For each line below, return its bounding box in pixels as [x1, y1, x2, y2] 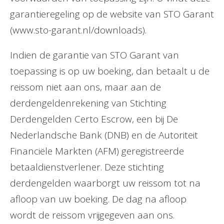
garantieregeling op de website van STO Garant [10, 7, 214, 20]
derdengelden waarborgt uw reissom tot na [10, 176, 200, 189]
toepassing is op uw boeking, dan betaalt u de [10, 64, 209, 77]
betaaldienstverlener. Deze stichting [10, 160, 164, 173]
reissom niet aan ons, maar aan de [10, 80, 161, 93]
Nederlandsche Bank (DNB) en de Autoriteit [10, 128, 198, 141]
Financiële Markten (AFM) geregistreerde [10, 144, 184, 157]
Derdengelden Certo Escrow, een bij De [10, 112, 178, 125]
